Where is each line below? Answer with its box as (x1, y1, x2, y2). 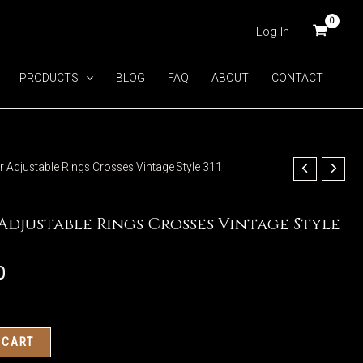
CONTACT (271, 70, 323, 84)
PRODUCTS (19, 70, 79, 84)
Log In (256, 23, 289, 39)
